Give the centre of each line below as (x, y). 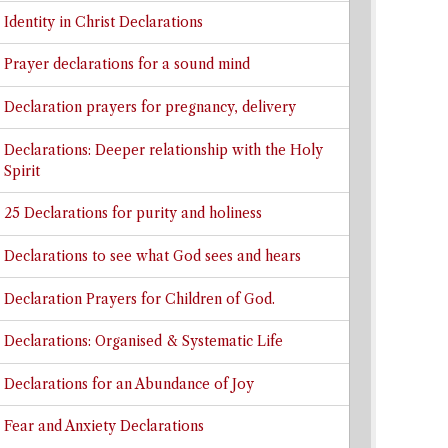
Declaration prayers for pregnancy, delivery (149, 108)
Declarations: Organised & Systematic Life (143, 342)
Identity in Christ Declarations (103, 22)
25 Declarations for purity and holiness (132, 214)
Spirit (21, 171)
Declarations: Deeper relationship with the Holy (163, 150)
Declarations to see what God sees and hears (152, 256)
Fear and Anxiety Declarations (103, 427)
